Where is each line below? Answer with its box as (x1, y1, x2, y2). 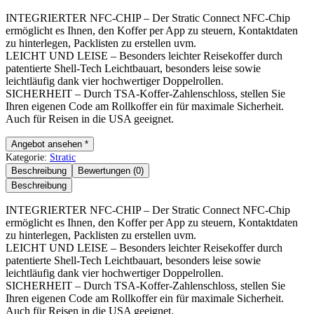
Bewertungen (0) (78, 165, 144, 177)
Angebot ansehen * (11, 139, 88, 150)
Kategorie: (6, 151, 50, 163)
